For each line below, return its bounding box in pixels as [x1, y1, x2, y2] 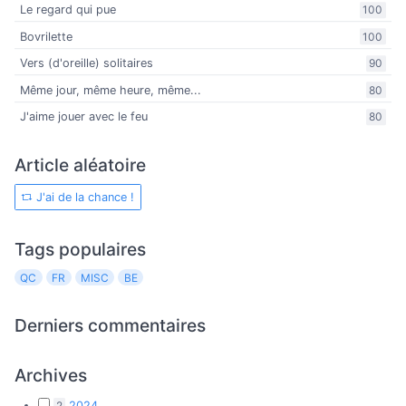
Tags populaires [14, 238, 146, 260]
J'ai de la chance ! [33, 190, 135, 205]
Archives [14, 363, 87, 386]
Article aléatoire [14, 153, 146, 176]
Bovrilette [20, 29, 73, 43]
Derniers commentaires [14, 314, 206, 336]
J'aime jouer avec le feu [20, 110, 149, 124]
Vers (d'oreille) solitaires [20, 56, 154, 71]
